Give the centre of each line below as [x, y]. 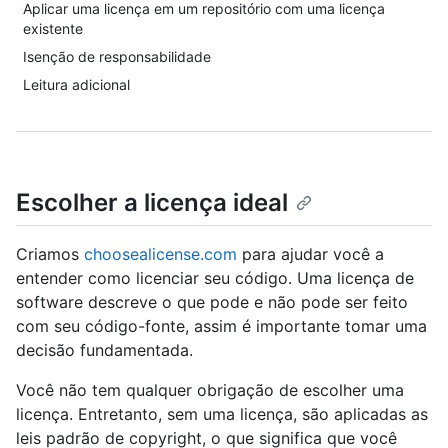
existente [53, 28]
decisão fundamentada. [104, 350]
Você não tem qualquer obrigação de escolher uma [210, 390]
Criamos [50, 254]
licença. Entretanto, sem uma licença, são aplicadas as [222, 414]
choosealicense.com [160, 254]
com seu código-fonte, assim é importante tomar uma [221, 326]
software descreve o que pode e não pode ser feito [212, 302]
